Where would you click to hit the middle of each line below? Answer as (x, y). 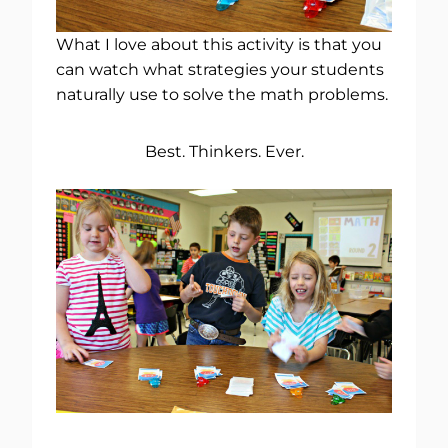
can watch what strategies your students (220, 69)
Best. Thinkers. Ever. (224, 151)
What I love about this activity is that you (219, 44)
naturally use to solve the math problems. (222, 94)
